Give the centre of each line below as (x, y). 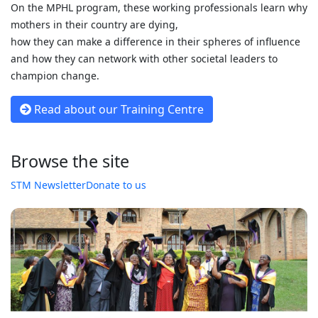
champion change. (55, 76)
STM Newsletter (48, 185)
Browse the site (70, 161)
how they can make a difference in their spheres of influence (155, 42)
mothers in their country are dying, (94, 24)
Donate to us (116, 185)
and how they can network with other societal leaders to (144, 59)
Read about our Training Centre (117, 109)
